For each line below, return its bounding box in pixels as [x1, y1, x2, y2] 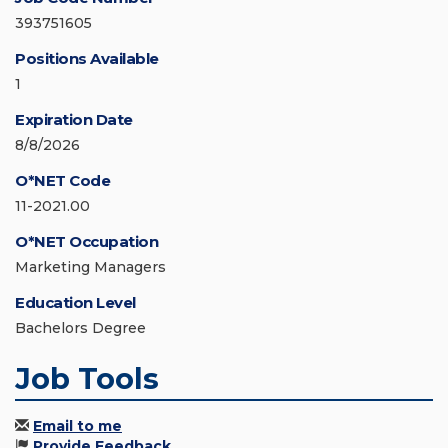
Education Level [15, 293, 136, 313]
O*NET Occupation [15, 232, 158, 252]
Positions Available [15, 49, 159, 69]
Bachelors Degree [15, 319, 146, 338]
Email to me [33, 417, 122, 436]
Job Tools [15, 361, 159, 397]
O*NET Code [15, 171, 110, 191]
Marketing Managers [15, 258, 166, 277]
